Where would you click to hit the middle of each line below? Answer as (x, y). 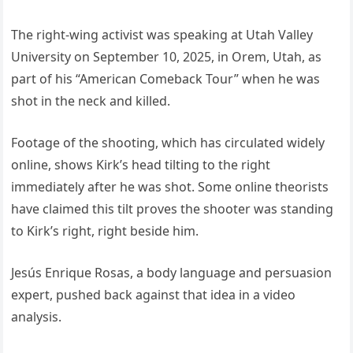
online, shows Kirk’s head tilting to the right (141, 164)
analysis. (37, 316)
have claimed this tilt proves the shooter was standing (173, 208)
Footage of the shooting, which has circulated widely (168, 142)
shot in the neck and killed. (91, 100)
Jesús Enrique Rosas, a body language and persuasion (172, 272)
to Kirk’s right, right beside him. (105, 230)
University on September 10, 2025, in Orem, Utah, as (167, 56)
